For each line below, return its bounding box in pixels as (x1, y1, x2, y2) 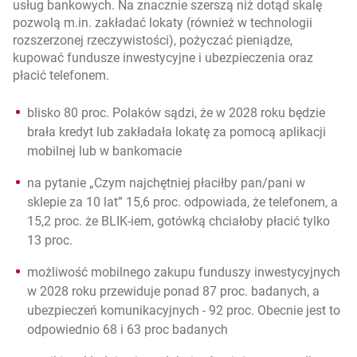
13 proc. (27, 233, 73, 248)
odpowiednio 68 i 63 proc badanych (27, 322, 228, 337)
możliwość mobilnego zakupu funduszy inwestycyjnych (27, 265, 340, 280)
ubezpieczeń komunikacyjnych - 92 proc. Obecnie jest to (27, 303, 340, 318)
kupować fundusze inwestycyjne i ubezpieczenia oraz (13, 50, 313, 65)
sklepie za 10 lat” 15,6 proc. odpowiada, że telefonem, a (27, 194, 338, 210)
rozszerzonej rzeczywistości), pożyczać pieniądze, (13, 33, 292, 48)
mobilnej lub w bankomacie (27, 143, 182, 159)
